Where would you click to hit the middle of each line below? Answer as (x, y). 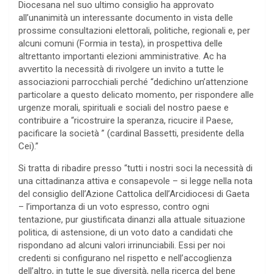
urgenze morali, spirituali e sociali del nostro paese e (124, 108)
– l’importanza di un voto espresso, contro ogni (114, 207)
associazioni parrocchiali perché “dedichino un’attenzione (133, 82)
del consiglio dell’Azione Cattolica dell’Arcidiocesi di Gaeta (134, 194)
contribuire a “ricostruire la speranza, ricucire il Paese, (126, 121)
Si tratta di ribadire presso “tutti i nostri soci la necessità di (135, 168)
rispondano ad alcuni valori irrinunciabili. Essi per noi (122, 246)
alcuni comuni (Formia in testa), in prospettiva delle (120, 44)
